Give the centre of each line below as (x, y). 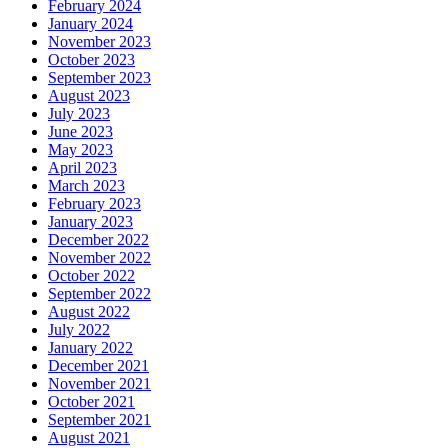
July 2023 (79, 114)
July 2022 (79, 330)
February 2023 (94, 204)
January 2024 (90, 24)
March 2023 (86, 186)
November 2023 (99, 42)
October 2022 (91, 276)
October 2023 (91, 60)
